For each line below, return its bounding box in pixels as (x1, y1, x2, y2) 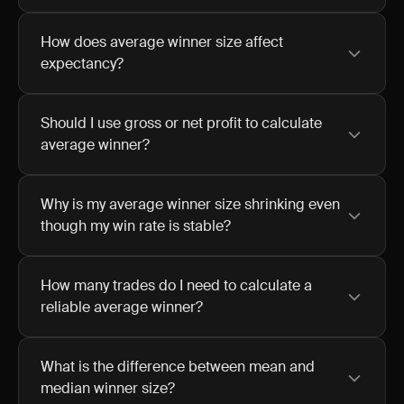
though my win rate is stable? (41, 216, 231, 235)
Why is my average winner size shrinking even (41, 195, 340, 214)
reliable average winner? (41, 298, 203, 317)
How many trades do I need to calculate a (41, 276, 312, 295)
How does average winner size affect (41, 32, 283, 51)
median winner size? (41, 379, 175, 398)
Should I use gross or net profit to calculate (41, 114, 322, 133)
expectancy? (41, 54, 124, 73)
